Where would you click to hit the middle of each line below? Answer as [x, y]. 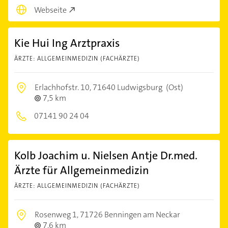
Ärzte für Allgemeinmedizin [82, 170]
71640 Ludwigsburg [127, 88]
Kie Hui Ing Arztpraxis [67, 43]
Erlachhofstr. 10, [64, 88]
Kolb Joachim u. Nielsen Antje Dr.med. [106, 156]
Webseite [50, 10]
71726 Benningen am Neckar [130, 215]
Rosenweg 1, [57, 215]
